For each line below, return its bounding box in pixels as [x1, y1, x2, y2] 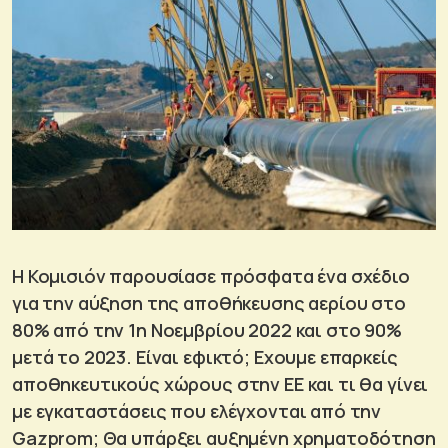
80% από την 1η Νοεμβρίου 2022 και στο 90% [12, 318, 402, 343]
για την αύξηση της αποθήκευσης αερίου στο [12, 291, 406, 316]
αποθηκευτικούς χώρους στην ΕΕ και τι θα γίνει [12, 372, 429, 397]
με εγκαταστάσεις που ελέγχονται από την [12, 399, 382, 424]
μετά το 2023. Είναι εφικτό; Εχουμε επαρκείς [12, 345, 398, 370]
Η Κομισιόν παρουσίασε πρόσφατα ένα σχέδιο [12, 264, 410, 289]
